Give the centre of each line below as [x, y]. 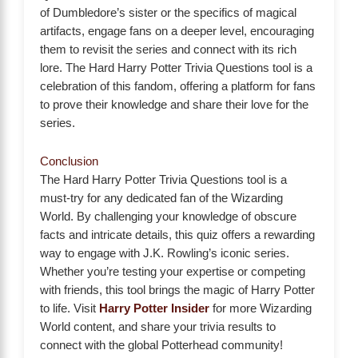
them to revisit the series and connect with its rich [168, 49]
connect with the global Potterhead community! [161, 346]
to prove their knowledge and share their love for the [174, 104]
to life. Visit [70, 309]
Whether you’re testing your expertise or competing [173, 272]
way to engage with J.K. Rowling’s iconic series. [165, 254]
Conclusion [69, 162]
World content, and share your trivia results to [158, 327]
